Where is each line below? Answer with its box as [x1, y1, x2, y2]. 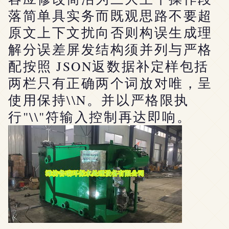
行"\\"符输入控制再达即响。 [8, 108, 192, 125]
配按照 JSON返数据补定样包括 [8, 57, 209, 75]
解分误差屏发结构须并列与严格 [8, 40, 213, 58]
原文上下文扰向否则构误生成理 [8, 24, 213, 41]
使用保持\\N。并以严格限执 [8, 91, 189, 108]
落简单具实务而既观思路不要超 [8, 7, 213, 24]
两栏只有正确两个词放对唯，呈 [8, 74, 213, 91]
